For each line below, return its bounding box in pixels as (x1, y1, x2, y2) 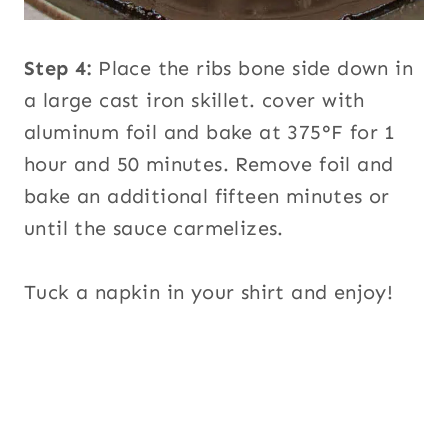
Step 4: (24, 56, 92, 81)
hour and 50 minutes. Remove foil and (24, 152, 394, 177)
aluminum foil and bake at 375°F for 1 (24, 120, 396, 145)
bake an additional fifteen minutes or (24, 184, 390, 209)
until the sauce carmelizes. (24, 216, 284, 241)
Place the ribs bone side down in (91, 56, 414, 81)
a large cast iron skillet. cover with (24, 88, 365, 113)
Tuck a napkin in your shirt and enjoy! (24, 280, 394, 305)
